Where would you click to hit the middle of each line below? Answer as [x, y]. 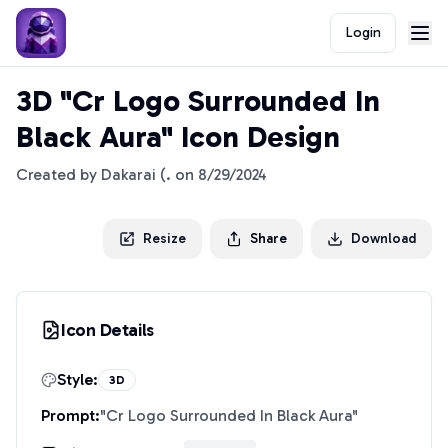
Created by [58, 174]
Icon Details [107, 330]
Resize [164, 238]
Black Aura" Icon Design [178, 137]
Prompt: [70, 415]
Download [383, 238]
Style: [77, 379]
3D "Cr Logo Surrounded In [198, 101]
